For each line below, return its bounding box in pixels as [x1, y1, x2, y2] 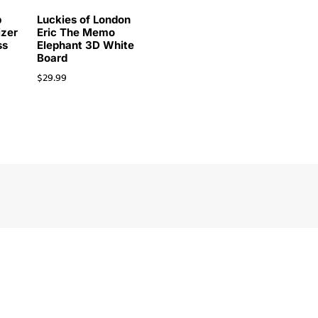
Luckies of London [36, 13, 131, 27]
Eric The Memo [36, 26, 115, 40]
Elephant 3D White [36, 38, 134, 53]
